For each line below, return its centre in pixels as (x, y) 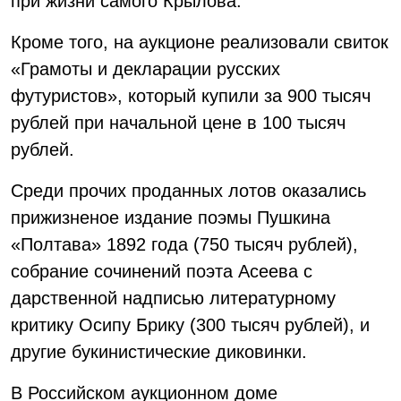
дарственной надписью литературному (173, 298)
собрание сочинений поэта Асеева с (162, 271)
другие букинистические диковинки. (159, 352)
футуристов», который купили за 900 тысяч (191, 96)
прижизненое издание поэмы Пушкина (171, 218)
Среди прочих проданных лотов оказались (188, 191)
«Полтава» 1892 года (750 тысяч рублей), (184, 244)
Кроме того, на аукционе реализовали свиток (200, 42)
